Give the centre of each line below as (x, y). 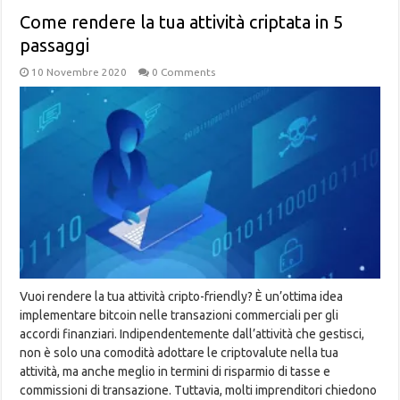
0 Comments (184, 72)
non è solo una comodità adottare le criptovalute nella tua (179, 352)
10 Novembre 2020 (79, 72)
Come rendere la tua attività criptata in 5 (182, 22)
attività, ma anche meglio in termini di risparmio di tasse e (175, 371)
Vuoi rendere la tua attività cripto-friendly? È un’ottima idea (182, 296)
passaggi (55, 46)
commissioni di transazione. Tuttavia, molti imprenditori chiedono (199, 390)
